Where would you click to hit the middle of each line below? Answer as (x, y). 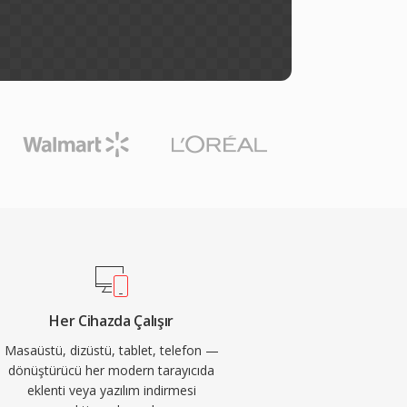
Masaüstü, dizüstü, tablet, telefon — (111, 350)
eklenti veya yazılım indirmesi (111, 390)
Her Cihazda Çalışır (112, 321)
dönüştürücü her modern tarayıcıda (112, 370)
